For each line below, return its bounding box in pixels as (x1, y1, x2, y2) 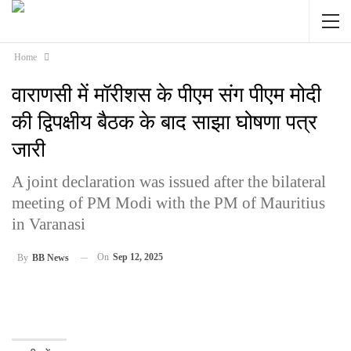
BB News (32, 252, 69, 264)
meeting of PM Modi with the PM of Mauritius (12, 194, 325, 212)
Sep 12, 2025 (113, 251, 163, 262)
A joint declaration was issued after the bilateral (12, 172, 326, 191)
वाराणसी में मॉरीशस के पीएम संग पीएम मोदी (12, 83, 321, 107)
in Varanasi (12, 215, 85, 233)
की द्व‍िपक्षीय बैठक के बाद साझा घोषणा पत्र (12, 110, 317, 134)
